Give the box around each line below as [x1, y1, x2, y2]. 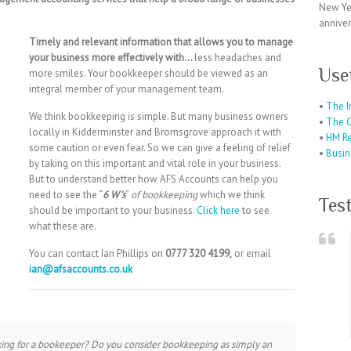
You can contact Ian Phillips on [29, 247, 165, 260]
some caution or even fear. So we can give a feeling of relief [29, 141, 291, 154]
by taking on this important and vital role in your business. [29, 157, 280, 170]
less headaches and [194, 51, 281, 64]
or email [232, 247, 271, 260]
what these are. [29, 219, 96, 233]
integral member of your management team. [29, 82, 224, 96]
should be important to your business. [29, 204, 197, 217]
